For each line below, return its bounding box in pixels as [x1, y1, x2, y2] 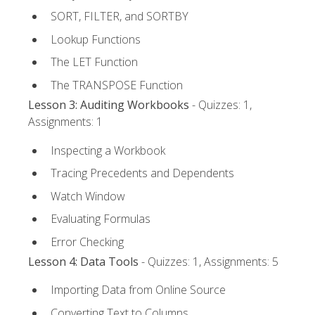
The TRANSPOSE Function [51, 77, 183, 93]
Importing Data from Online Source [51, 282, 226, 298]
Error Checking [51, 233, 124, 250]
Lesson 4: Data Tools [28, 254, 139, 270]
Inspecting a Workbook [51, 142, 165, 158]
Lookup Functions [51, 31, 141, 47]
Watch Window [51, 188, 125, 204]
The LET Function [51, 54, 138, 70]
